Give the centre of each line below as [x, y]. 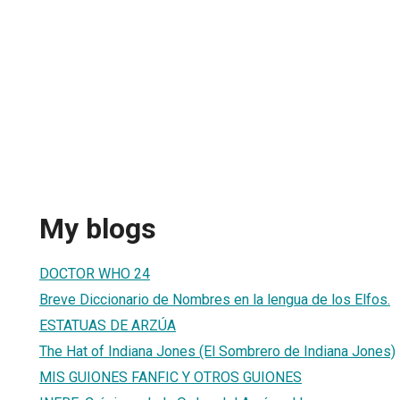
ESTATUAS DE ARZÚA [108, 325]
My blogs [98, 229]
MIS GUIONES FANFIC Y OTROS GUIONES [171, 377]
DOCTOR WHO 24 [95, 273]
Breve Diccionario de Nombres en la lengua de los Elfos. [215, 299]
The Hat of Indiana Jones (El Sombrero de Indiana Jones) [217, 351]
